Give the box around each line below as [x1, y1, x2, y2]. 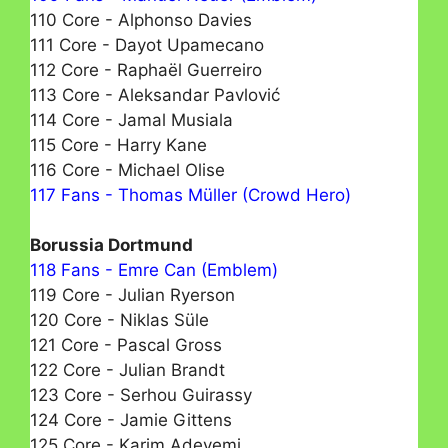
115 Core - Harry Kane [30, 134, 207, 155]
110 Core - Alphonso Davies [30, 9, 252, 30]
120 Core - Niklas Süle [30, 310, 209, 331]
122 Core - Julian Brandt [30, 360, 225, 381]
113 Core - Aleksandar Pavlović [30, 84, 280, 105]
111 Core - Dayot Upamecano [30, 34, 264, 55]
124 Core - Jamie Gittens [30, 410, 232, 431]
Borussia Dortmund [30, 235, 193, 256]
